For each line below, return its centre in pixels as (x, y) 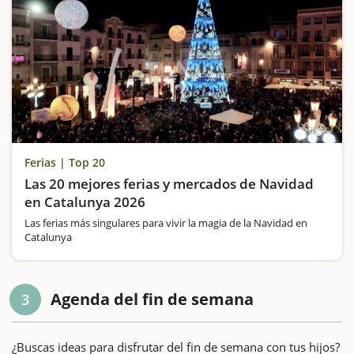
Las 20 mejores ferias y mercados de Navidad (169, 183)
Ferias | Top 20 (65, 162)
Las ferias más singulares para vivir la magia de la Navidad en (166, 222)
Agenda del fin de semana (152, 299)
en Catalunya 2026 (85, 201)
